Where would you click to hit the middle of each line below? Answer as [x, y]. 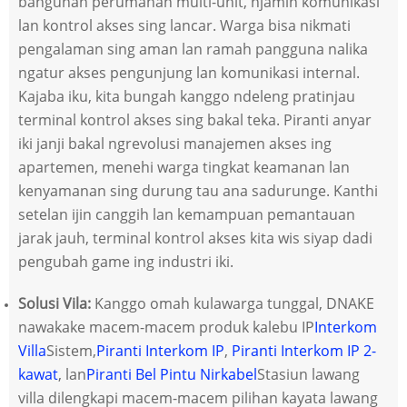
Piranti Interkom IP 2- [304, 351]
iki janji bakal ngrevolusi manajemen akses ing [175, 144]
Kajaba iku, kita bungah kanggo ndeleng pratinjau [187, 97]
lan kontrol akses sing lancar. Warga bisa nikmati [184, 26]
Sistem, [71, 351]
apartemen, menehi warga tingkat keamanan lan [184, 168]
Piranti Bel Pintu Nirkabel [172, 375]
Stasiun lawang [308, 375]
